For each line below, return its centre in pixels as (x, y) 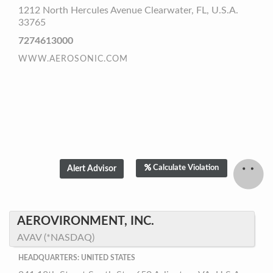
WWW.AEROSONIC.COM (73, 59)
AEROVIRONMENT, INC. (86, 221)
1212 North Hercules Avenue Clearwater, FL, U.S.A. (128, 10)
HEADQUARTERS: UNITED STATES (77, 258)
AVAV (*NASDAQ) (56, 238)
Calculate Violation (186, 168)
